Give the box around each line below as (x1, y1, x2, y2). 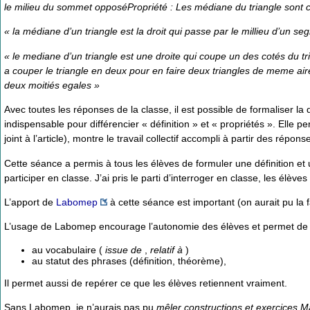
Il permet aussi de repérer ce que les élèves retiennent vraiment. (4, 277, 287, 289)
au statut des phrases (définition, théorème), (32, 255, 226, 266)
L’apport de (4, 196, 56, 208)
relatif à (150, 244, 185, 255)
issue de (102, 244, 145, 255)
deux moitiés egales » (4, 79, 100, 91)
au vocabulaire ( (32, 244, 102, 255)
